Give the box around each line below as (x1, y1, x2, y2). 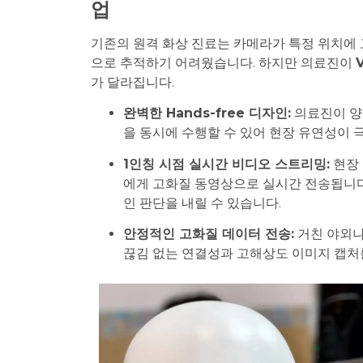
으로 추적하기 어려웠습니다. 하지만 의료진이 (91, 54, 356, 70)
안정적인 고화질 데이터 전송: (123, 226, 294, 242)
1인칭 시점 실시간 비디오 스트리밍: (123, 156, 330, 172)
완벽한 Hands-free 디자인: (123, 105, 291, 122)
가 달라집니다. (91, 74, 174, 90)
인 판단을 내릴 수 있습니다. (123, 194, 281, 211)
